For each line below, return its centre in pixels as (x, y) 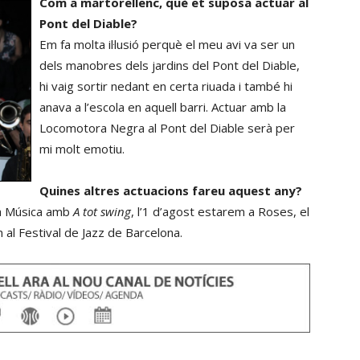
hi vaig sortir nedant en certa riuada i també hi (166, 86)
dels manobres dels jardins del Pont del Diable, (170, 65)
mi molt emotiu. (82, 149)
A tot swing (102, 211)
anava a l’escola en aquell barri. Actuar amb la (163, 107)
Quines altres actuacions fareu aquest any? (171, 190)
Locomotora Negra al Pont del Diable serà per (167, 128)
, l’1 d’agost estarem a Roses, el (220, 211)
